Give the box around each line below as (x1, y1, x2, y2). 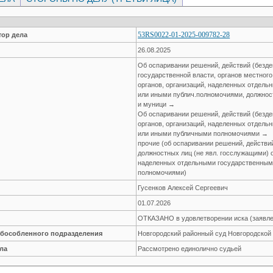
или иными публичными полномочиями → (138, 129, 269, 137)
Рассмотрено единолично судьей (138, 244, 242, 252)
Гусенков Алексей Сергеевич (138, 183, 229, 191)
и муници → (138, 100, 175, 108)
